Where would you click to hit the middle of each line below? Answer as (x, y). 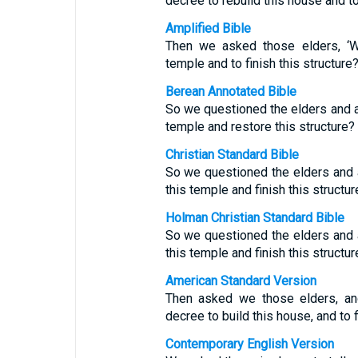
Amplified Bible (208, 28)
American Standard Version (241, 281)
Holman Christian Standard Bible (255, 218)
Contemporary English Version (249, 344)
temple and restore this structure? (260, 127)
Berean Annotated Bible (231, 91)
